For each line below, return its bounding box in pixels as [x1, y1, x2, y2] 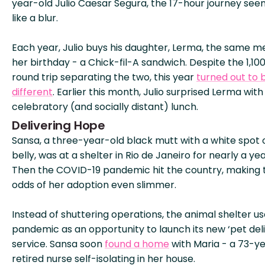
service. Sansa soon [12, 237, 105, 251]
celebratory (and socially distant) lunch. [12, 100, 198, 114]
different [12, 85, 53, 99]
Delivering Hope [12, 117, 105, 134]
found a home [105, 237, 169, 251]
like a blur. [12, 11, 58, 25]
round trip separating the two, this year [12, 70, 196, 84]
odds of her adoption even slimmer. [12, 178, 176, 192]
